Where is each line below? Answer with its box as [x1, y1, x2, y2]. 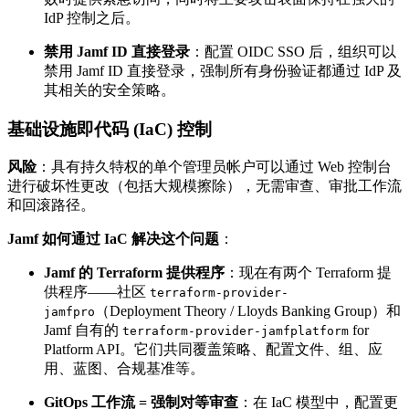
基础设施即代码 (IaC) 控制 [7, 119, 212, 139]
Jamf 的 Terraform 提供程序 [44, 265, 225, 281]
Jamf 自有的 [44, 322, 122, 339]
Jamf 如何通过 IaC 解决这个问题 [7, 231, 219, 247]
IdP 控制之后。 [44, 9, 140, 26]
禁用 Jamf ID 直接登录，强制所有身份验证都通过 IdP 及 [44, 62, 402, 79]
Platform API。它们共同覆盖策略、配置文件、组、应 [44, 341, 383, 358]
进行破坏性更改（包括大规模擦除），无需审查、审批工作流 [7, 178, 402, 194]
